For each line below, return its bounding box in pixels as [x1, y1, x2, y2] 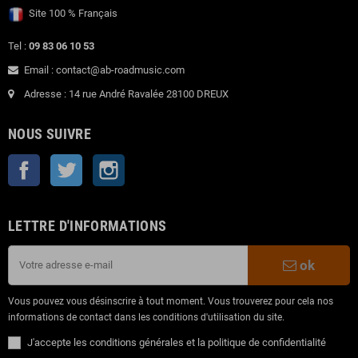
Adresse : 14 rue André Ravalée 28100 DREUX [24, 87, 229, 100]
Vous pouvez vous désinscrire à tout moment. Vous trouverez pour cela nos [8, 295, 333, 307]
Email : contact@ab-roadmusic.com [24, 63, 185, 76]
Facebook [40, 155, 85, 168]
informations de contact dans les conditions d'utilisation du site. [8, 311, 284, 323]
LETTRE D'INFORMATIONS [8, 217, 167, 234]
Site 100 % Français [24, 7, 117, 20]
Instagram [125, 155, 171, 168]
